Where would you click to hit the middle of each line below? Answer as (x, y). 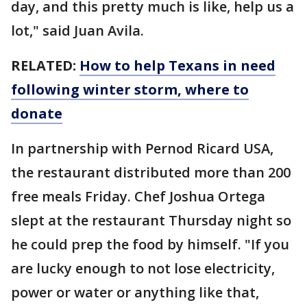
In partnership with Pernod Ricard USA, (142, 148)
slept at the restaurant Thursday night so (151, 220)
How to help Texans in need (177, 65)
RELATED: (45, 65)
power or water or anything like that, (135, 292)
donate (37, 113)
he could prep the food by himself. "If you (150, 244)
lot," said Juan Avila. (79, 30)
